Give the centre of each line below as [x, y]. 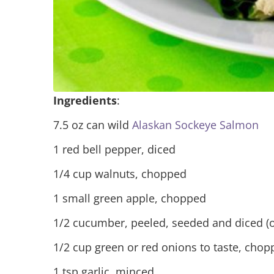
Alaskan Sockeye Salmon [195, 124]
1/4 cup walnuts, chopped [120, 173]
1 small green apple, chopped [130, 198]
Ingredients [85, 100]
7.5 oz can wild [93, 124]
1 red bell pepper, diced [114, 149]
